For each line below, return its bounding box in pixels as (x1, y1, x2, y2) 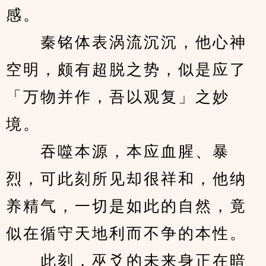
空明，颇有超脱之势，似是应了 (6, 61, 247, 78)
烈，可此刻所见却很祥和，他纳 (6, 170, 247, 188)
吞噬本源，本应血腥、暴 (6, 143, 230, 160)
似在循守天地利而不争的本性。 (6, 225, 247, 242)
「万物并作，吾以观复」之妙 (6, 88, 230, 106)
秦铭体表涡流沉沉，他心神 (6, 34, 247, 51)
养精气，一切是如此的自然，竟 (6, 198, 247, 215)
